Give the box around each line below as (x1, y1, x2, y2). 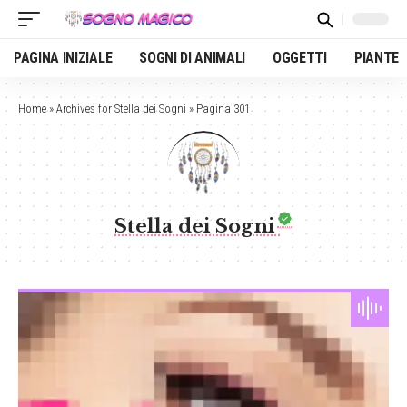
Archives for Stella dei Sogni (56, 102, 186, 115)
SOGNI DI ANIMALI (139, 49, 246, 66)
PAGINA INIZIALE (14, 49, 113, 66)
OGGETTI (273, 49, 327, 66)
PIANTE (353, 49, 399, 66)
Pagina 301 (196, 102, 250, 115)
